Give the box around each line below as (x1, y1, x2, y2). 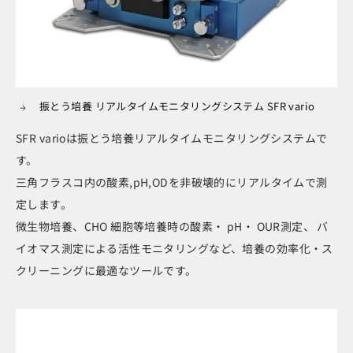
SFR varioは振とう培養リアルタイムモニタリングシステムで (16, 130, 328, 147)
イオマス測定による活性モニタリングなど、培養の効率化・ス (16, 240, 333, 257)
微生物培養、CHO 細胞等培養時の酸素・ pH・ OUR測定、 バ (16, 218, 329, 235)
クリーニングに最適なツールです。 (16, 262, 197, 279)
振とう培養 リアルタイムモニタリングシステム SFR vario (39, 98, 315, 114)
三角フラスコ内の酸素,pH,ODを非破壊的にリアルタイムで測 (16, 174, 328, 191)
